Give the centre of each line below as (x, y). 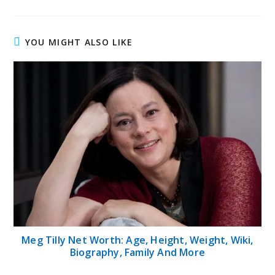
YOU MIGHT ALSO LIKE (79, 42)
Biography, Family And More (137, 252)
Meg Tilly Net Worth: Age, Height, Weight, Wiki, (137, 240)
